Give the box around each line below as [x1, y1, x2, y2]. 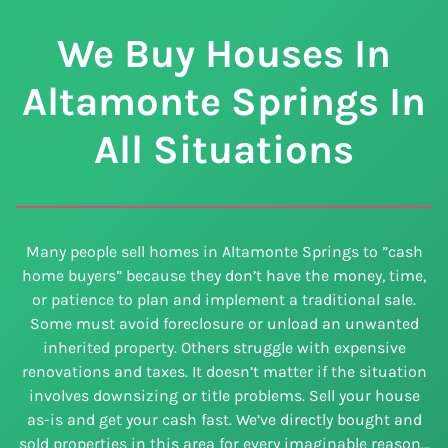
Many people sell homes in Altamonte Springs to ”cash [25, 242, 423, 262]
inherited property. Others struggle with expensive [42, 338, 406, 358]
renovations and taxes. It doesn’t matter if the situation [21, 362, 427, 382]
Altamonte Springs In [22, 78, 426, 126]
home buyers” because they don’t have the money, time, [22, 266, 426, 286]
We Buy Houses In [57, 30, 391, 78]
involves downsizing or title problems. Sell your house [28, 386, 420, 406]
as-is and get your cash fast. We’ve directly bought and [26, 410, 422, 430]
